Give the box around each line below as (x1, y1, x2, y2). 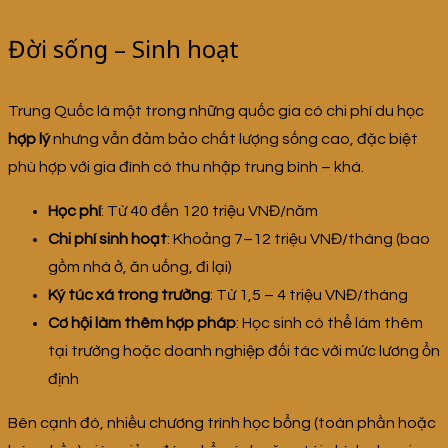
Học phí (48, 203, 101, 220)
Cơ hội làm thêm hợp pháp (48, 315, 236, 332)
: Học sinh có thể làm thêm (236, 315, 423, 332)
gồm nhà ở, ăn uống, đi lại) (48, 259, 232, 276)
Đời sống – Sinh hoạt (8, 32, 239, 66)
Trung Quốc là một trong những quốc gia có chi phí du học (8, 103, 424, 120)
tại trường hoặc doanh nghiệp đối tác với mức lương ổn (48, 343, 440, 360)
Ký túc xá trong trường (48, 287, 210, 304)
